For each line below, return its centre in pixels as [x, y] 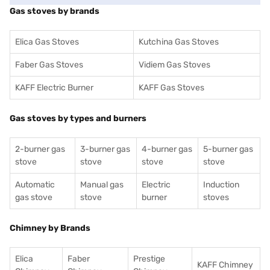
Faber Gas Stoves [49, 65]
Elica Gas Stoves [47, 42]
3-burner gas [105, 149]
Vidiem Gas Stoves [174, 65]
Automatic [35, 185]
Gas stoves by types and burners [78, 118]
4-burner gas [167, 149]
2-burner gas [40, 149]
